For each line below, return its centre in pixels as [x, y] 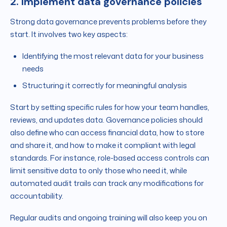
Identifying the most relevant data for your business [113, 56]
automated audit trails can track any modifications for [107, 183]
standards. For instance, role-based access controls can [110, 158]
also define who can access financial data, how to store [107, 132]
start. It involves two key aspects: [70, 34]
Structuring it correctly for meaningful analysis [105, 85]
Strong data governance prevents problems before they [108, 21]
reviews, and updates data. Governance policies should [106, 120]
